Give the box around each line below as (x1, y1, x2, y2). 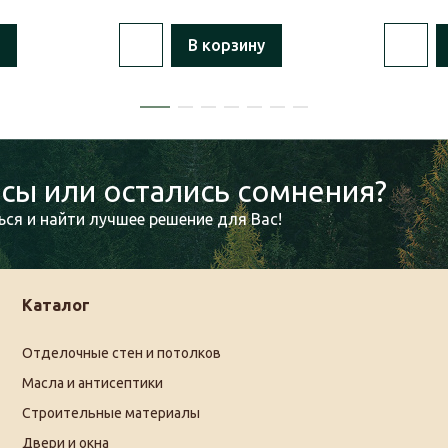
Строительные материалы (22, 405, 201, 422)
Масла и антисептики (22, 375, 164, 392)
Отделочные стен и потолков (22, 345, 222, 362)
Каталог (22, 296, 91, 315)
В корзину (188, 36, 265, 55)
